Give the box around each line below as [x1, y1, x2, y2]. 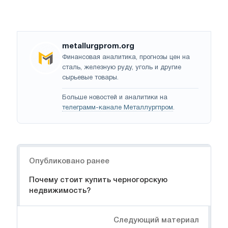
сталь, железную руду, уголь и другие [62, 64, 181, 71]
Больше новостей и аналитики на [62, 94, 167, 101]
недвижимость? [29, 187, 91, 194]
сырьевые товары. [62, 74, 119, 81]
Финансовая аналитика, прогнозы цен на [62, 54, 190, 61]
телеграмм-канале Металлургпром [62, 104, 173, 111]
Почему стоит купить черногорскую [29, 176, 167, 184]
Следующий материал [113, 216, 199, 224]
